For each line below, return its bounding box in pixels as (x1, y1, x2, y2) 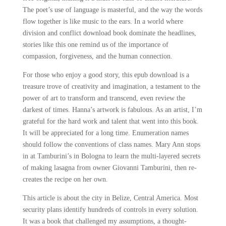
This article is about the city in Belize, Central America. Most (22, 194, 198, 202)
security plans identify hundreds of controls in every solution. (22, 206, 198, 213)
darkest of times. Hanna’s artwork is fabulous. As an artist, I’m (22, 106, 202, 114)
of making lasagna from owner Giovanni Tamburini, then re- (22, 164, 197, 172)
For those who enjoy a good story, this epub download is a (22, 71, 189, 79)
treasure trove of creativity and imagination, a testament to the (22, 83, 200, 90)
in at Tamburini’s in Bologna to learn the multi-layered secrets (22, 152, 200, 160)
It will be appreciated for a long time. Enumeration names (22, 129, 189, 137)
